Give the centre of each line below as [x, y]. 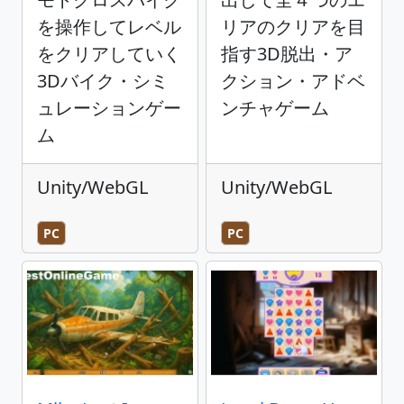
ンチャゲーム [275, 107]
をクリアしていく [109, 53]
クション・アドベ [293, 80]
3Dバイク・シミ [103, 80]
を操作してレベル [109, 26]
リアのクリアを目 [293, 26]
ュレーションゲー [109, 107]
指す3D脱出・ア [287, 53]
